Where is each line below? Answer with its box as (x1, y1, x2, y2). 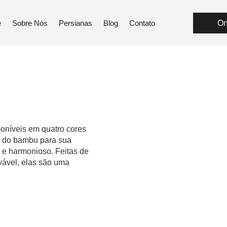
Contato (129, 18, 156, 27)
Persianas (59, 18, 93, 27)
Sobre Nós (12, 18, 48, 27)
